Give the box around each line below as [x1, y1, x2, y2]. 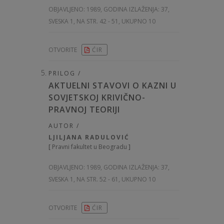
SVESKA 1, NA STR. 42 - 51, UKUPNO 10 [48, 17, 155, 26]
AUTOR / [48, 121, 79, 130]
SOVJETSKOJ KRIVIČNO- [48, 92, 145, 103]
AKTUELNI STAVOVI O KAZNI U [48, 80, 176, 91]
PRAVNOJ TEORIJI [48, 104, 120, 115]
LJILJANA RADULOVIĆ [48, 133, 129, 142]
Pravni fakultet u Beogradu [52, 142, 127, 151]
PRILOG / [48, 69, 81, 78]
